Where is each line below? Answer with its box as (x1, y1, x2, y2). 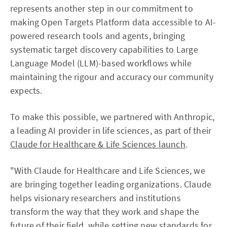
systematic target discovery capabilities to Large (10, 44, 198, 55)
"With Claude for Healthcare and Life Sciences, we (10, 165, 205, 176)
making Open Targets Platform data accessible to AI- (10, 16, 216, 28)
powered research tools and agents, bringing (10, 30, 185, 42)
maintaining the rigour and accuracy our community (10, 71, 213, 83)
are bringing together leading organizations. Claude (10, 178, 212, 190)
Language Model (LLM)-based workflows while (10, 57, 192, 69)
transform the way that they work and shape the (10, 206, 200, 217)
